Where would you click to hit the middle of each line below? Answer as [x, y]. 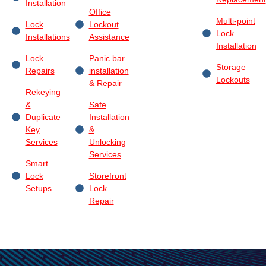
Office [100, 12]
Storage [231, 67]
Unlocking [107, 142]
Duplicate [43, 117]
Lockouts [233, 79]
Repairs [40, 70]
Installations [47, 37]
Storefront [107, 175]
